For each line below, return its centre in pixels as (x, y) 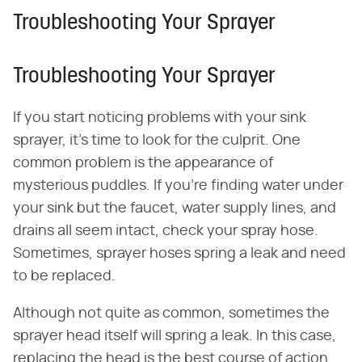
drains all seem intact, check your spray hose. (166, 232)
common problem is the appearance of (143, 164)
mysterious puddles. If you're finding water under (178, 186)
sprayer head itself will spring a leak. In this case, (175, 337)
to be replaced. (64, 277)
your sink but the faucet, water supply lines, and (175, 209)
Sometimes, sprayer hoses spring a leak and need (179, 254)
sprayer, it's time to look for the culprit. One (157, 141)
